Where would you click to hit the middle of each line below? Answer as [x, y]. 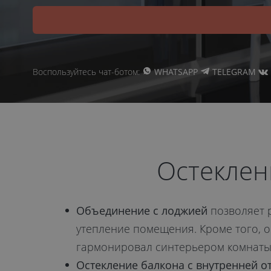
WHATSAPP [176, 71]
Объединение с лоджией [142, 211]
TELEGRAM [234, 71]
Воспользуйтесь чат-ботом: [86, 71]
